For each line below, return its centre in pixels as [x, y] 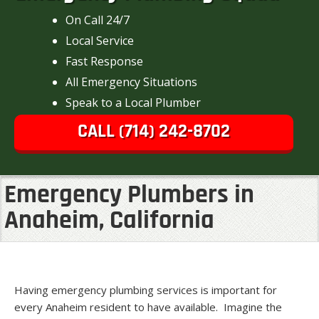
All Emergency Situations [131, 82]
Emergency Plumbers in [129, 195]
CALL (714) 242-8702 [154, 132]
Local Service [100, 40]
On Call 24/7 [98, 20]
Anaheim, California [109, 221]
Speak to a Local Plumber [133, 102]
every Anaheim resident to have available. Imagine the [148, 307]
